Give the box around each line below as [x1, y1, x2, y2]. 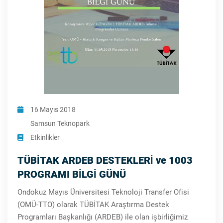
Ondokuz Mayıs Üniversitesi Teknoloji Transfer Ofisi [17, 188, 189, 197]
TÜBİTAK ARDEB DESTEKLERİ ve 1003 [17, 154, 193, 166]
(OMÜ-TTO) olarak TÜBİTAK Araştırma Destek [17, 200, 169, 209]
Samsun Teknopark [29, 119, 90, 127]
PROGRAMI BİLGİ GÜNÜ [17, 168, 126, 180]
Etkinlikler [30, 133, 60, 141]
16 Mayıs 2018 [29, 106, 76, 113]
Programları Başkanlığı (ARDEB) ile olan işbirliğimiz [17, 213, 188, 222]
